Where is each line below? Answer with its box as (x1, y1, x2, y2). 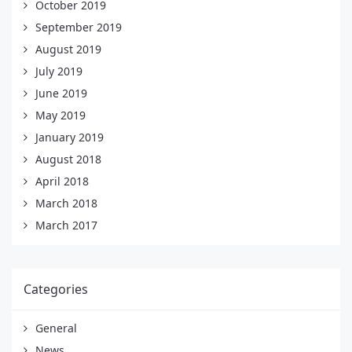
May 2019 (35, 107, 86, 123)
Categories (24, 280, 88, 298)
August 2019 (35, 41, 101, 57)
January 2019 (35, 129, 104, 145)
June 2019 (35, 85, 87, 101)
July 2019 (35, 63, 82, 79)
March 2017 (35, 217, 97, 233)
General (35, 320, 77, 335)
